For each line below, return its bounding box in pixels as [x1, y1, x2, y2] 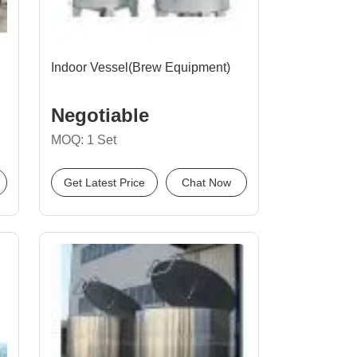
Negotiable [51, 104, 149, 126]
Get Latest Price [64, 176, 145, 189]
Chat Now [182, 176, 231, 189]
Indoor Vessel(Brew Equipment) [51, 61, 230, 74]
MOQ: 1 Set [51, 133, 116, 147]
